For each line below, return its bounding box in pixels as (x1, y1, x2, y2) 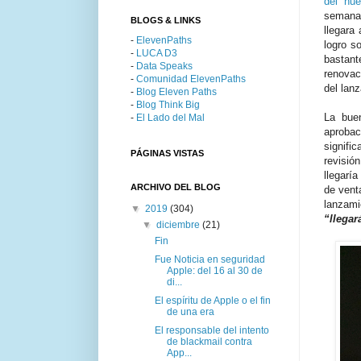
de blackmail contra (166, 335, 252, 347)
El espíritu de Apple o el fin (154, 294, 271, 306)
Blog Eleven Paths (136, 85, 217, 98)
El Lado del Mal (136, 111, 205, 123)
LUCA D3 (136, 47, 177, 59)
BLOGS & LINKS (131, 15, 201, 25)
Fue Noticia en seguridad (154, 253, 265, 265)
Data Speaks (136, 60, 193, 72)
